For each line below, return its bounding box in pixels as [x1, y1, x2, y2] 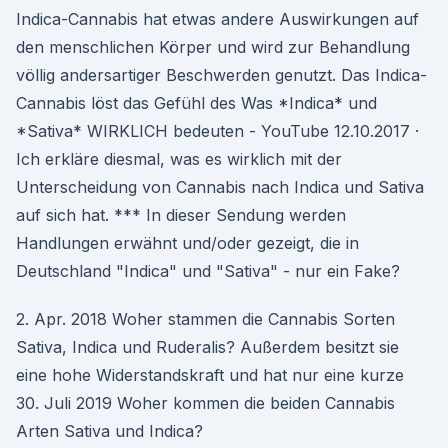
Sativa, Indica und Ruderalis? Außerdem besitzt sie [16, 337, 399, 357]
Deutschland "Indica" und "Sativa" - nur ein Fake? [16, 261, 400, 281]
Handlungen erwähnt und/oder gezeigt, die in [16, 233, 359, 253]
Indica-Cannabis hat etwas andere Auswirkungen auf [16, 9, 419, 29]
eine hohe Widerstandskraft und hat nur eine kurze [16, 365, 409, 385]
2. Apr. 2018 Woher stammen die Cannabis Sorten [16, 309, 395, 329]
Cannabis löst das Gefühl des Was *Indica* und [16, 93, 377, 113]
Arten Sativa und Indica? [16, 421, 203, 441]
